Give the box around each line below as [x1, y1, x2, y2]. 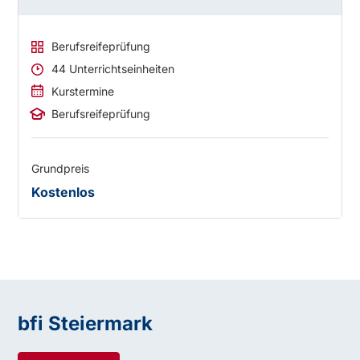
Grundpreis [31, 162, 90, 176]
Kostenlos [31, 184, 96, 201]
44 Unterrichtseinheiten [51, 62, 175, 76]
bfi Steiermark [18, 312, 153, 336]
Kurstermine [51, 84, 115, 99]
